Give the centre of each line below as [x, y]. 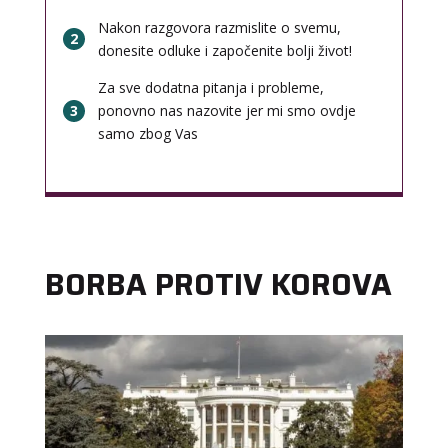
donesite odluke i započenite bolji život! [224, 51]
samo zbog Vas [147, 134]
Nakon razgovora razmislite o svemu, [219, 28]
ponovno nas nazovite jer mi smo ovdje [226, 111]
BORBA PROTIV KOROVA [218, 285]
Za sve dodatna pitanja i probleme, [210, 88]
